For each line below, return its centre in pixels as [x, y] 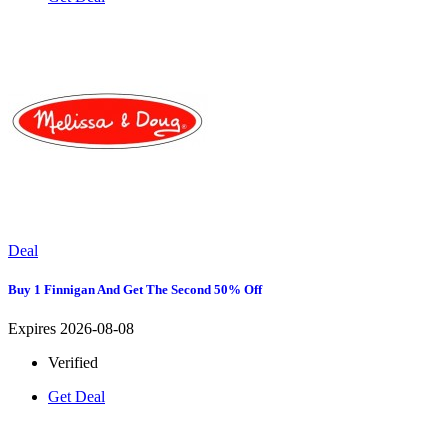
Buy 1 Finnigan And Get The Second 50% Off [135, 289]
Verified [73, 362]
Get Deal [76, 396]
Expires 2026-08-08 [71, 328]
